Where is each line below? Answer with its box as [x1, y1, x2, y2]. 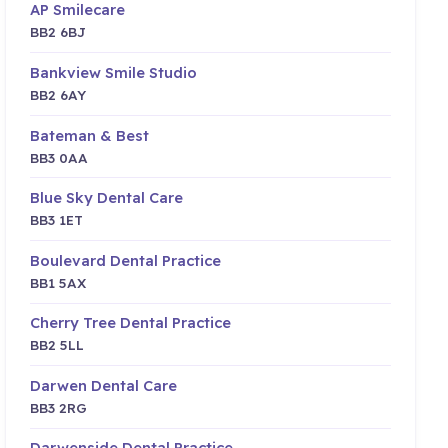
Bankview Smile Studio [30, 62, 198, 82]
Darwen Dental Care [30, 375, 178, 395]
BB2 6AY [30, 85, 87, 103]
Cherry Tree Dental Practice [30, 313, 232, 333]
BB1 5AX [30, 273, 87, 291]
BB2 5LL [30, 336, 85, 354]
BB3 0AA [30, 148, 89, 166]
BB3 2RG [30, 398, 88, 416]
